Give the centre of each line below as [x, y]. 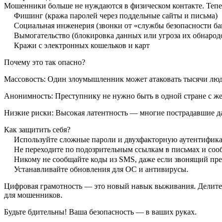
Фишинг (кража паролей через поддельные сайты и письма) [115, 16]
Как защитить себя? [37, 130]
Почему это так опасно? [45, 62]
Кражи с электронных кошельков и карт [81, 46]
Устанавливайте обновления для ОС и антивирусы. [100, 169]
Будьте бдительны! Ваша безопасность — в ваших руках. [100, 212]
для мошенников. [33, 195]
